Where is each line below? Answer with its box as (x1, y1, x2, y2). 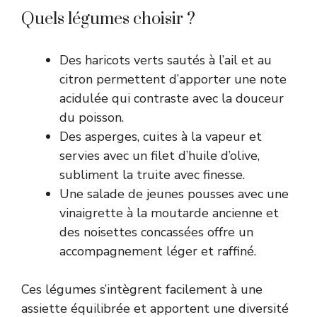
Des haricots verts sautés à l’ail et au (59, 51, 272, 69)
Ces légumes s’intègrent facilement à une (21, 280, 263, 298)
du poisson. (59, 108, 124, 126)
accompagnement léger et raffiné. (59, 242, 256, 260)
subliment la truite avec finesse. (59, 166, 245, 183)
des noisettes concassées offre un (59, 223, 253, 241)
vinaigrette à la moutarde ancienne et (59, 204, 279, 221)
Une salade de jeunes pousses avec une (59, 185, 289, 202)
